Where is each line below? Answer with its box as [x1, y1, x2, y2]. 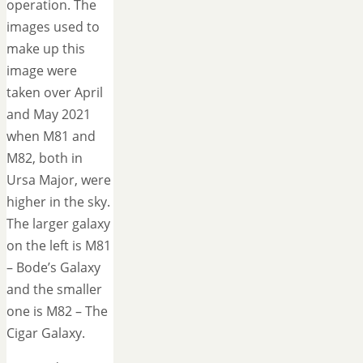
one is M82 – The [6, 302, 108, 321]
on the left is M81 [6, 237, 111, 255]
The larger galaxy [6, 215, 110, 233]
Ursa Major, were [6, 171, 111, 190]
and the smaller [6, 280, 102, 299]
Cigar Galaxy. [6, 324, 85, 343]
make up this [6, 40, 85, 58]
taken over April [6, 83, 103, 102]
